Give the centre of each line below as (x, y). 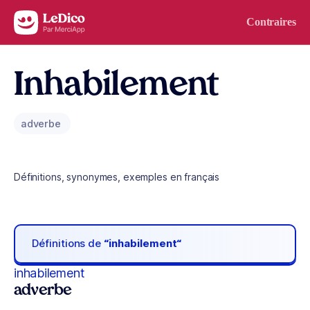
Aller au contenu (53, 19)
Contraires (271, 22)
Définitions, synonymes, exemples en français (117, 177)
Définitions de (68, 244)
